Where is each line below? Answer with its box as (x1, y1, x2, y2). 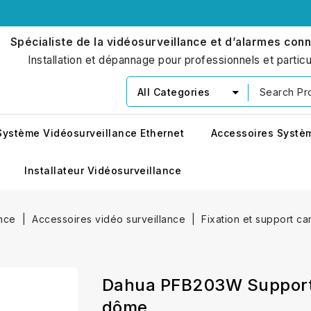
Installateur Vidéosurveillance (24, 165, 181, 176)
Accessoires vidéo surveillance (32, 213, 185, 225)
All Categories (137, 86, 210, 98)
